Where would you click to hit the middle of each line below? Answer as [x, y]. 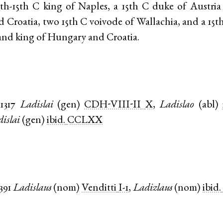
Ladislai [36, 106]
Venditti [99, 188]
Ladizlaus [153, 188]
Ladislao [177, 106]
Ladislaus [32, 188]
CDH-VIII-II [113, 106]
